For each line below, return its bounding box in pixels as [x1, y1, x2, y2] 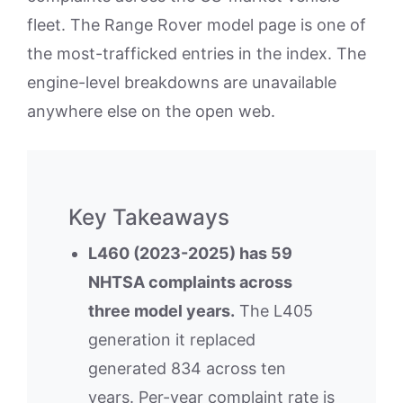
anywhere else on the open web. [27, 101, 275, 121]
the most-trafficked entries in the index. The [27, 43, 366, 63]
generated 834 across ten [88, 358, 286, 378]
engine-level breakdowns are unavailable [27, 72, 336, 92]
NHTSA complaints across [88, 272, 292, 291]
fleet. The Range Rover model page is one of [27, 14, 366, 34]
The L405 [235, 300, 313, 320]
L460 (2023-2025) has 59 [88, 243, 292, 263]
